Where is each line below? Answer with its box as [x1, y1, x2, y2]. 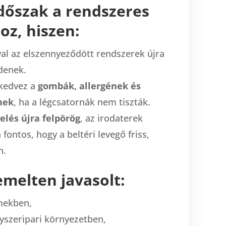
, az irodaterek [80, 111, 143, 124]
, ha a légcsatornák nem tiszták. [14, 95, 150, 108]
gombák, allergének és [38, 79, 141, 92]
